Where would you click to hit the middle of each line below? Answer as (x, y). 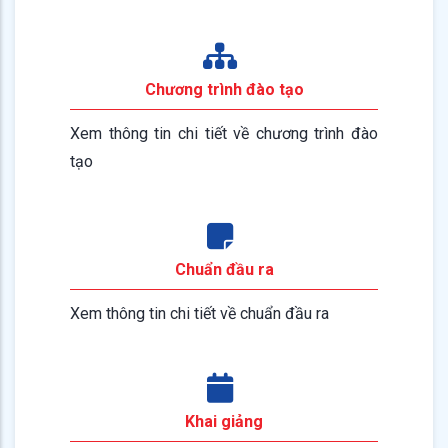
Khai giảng (224, 421)
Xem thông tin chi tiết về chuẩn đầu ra (199, 313)
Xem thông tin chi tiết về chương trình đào (224, 133)
